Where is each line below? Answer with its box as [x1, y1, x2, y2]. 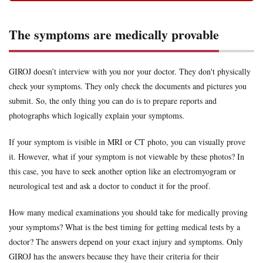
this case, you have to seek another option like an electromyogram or [9, 166, 236, 177]
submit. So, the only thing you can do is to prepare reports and [9, 95, 217, 107]
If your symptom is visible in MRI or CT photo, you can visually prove [9, 136, 245, 148]
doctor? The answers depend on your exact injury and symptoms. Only [9, 236, 243, 248]
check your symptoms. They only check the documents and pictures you [9, 80, 247, 92]
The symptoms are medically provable [9, 25, 219, 45]
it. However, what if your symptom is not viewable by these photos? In [9, 151, 244, 163]
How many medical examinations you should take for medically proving [9, 207, 248, 218]
